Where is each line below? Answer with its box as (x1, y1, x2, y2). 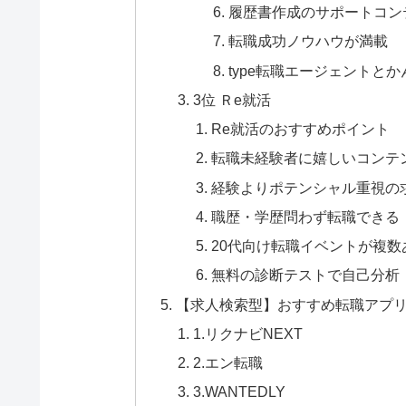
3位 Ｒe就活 (193, 91, 272, 108)
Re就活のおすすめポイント (210, 121, 390, 138)
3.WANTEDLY (193, 383, 286, 401)
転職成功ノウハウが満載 (228, 33, 389, 50)
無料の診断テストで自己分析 (210, 266, 400, 284)
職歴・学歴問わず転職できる (210, 208, 400, 225)
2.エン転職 (193, 354, 264, 372)
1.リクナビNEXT (193, 324, 304, 342)
